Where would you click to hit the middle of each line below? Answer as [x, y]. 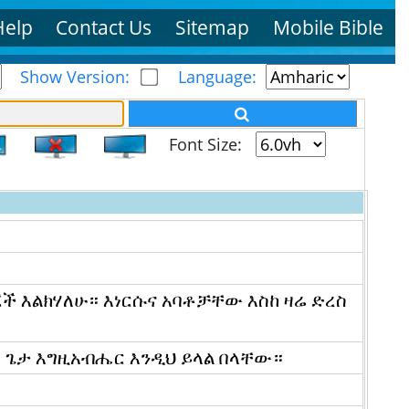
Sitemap [213, 27]
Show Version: [79, 77]
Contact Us [104, 27]
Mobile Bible [329, 27]
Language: [217, 77]
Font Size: [200, 145]
